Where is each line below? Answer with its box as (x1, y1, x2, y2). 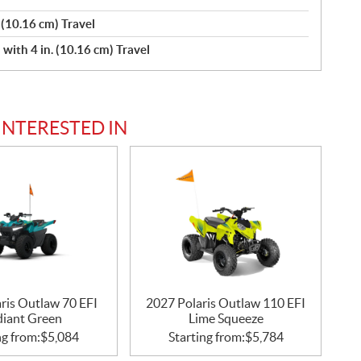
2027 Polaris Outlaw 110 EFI (146, 296, 306, 310)
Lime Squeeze (188, 311, 263, 326)
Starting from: (168, 330, 245, 344)
